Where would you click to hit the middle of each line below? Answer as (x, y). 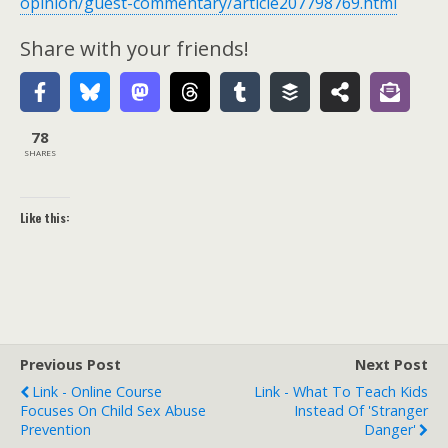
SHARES (40, 152)
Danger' (390, 429)
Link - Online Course (97, 391)
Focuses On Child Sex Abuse (113, 410)
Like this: (45, 217)
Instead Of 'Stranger (361, 410)
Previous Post (70, 364)
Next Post (391, 364)
